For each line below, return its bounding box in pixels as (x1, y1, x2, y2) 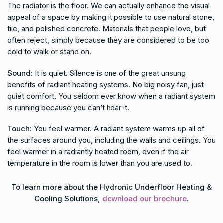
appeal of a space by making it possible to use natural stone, (7, 12, 214, 22)
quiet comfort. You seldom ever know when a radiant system (7, 91, 215, 101)
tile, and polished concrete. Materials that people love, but (7, 24, 206, 33)
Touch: (7, 124, 32, 133)
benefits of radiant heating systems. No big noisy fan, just (7, 80, 204, 89)
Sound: (7, 68, 33, 78)
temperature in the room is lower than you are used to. (7, 158, 192, 168)
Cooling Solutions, (34, 194, 102, 203)
